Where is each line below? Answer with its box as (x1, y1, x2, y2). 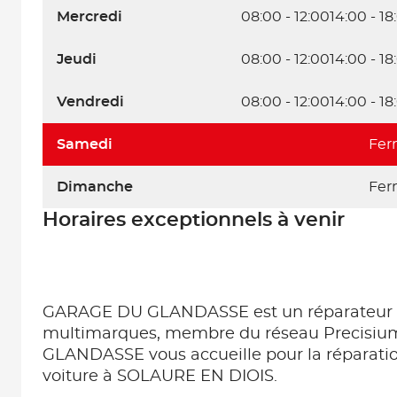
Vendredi (57, 95, 124, 109)
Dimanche (57, 180, 133, 194)
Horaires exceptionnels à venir (43, 210, 345, 230)
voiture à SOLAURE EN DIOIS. (43, 369, 286, 385)
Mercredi (57, 10, 122, 24)
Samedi (57, 137, 113, 152)
